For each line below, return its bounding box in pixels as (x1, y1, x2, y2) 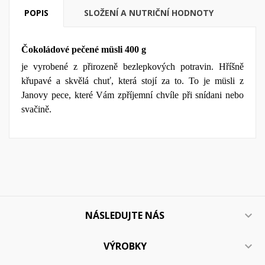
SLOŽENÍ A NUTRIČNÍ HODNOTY (84, 7, 214, 19)
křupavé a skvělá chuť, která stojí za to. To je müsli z (21, 76, 244, 86)
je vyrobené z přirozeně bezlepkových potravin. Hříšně (21, 62, 244, 72)
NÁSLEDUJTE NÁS (85, 209, 164, 222)
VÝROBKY (103, 240, 147, 253)
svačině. (21, 104, 51, 115)
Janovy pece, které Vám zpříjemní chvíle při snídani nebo (21, 90, 244, 101)
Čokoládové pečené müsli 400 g (21, 44, 146, 55)
